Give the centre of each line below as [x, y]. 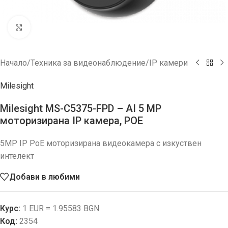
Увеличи [46, 27]
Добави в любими [45, 177]
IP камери [168, 63]
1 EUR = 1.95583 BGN [60, 208]
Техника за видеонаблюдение [88, 63]
